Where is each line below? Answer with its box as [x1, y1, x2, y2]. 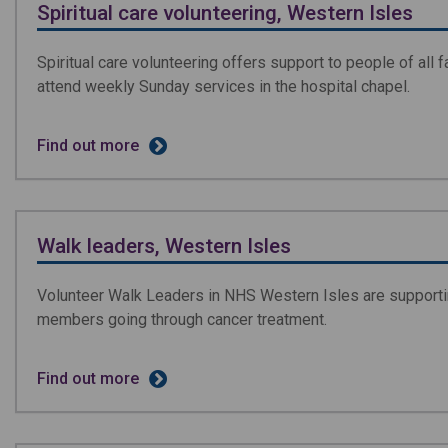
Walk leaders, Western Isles [37, 233, 291, 258]
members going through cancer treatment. [37, 309, 327, 329]
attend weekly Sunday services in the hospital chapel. [37, 76, 410, 96]
